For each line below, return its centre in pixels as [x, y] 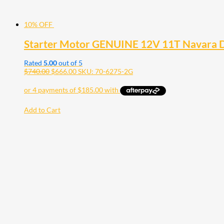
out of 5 [70, 63]
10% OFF [38, 24]
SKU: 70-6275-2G [105, 71]
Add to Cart [42, 110]
